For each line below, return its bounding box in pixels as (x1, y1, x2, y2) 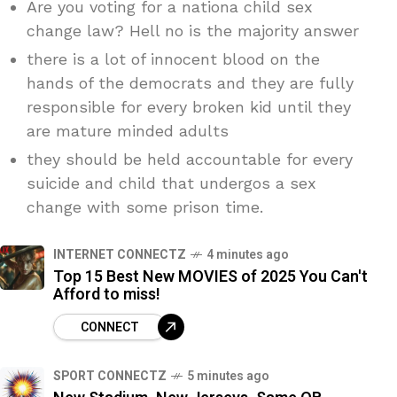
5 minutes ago (187, 367, 269, 386)
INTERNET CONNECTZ (53, 245, 186, 265)
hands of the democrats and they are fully (27, 74, 354, 93)
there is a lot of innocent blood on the (27, 50, 320, 69)
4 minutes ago (206, 245, 289, 265)
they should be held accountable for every (27, 150, 353, 169)
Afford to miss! (53, 283, 160, 307)
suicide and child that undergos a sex (27, 174, 316, 193)
